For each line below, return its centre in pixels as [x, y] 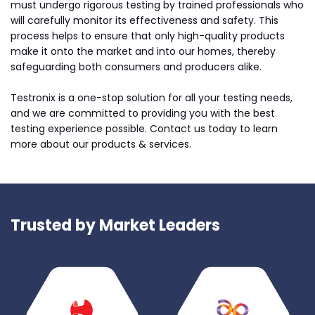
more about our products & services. [101, 144]
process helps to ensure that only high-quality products [148, 36]
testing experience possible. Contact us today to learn [144, 129]
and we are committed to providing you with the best [143, 113]
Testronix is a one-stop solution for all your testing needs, [152, 98]
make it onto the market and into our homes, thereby [143, 51]
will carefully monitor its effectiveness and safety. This [144, 20]
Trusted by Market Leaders [115, 225]
